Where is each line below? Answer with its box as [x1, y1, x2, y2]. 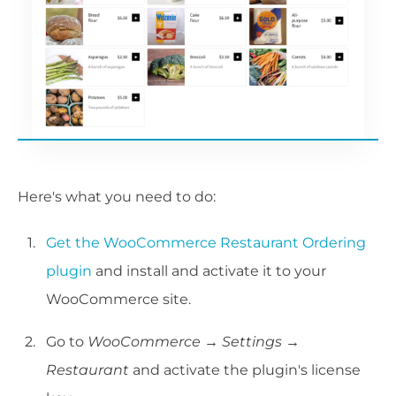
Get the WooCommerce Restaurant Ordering [46, 234, 366, 252]
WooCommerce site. [46, 291, 191, 308]
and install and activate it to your [92, 263, 326, 280]
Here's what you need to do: [18, 188, 216, 206]
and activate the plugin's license [129, 362, 361, 379]
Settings [222, 333, 282, 351]
